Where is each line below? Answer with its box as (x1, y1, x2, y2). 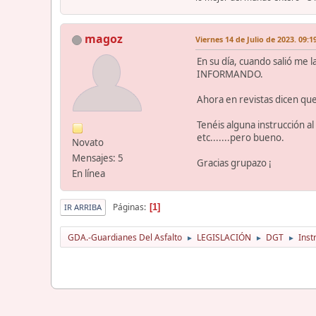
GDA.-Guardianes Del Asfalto (68, 231, 182, 244)
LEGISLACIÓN (197, 231, 251, 244)
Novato (72, 136, 104, 150)
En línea (72, 167, 105, 181)
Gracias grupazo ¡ (197, 157, 272, 170)
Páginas (113, 200, 144, 213)
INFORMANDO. (197, 68, 263, 81)
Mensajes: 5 (72, 152, 123, 165)
